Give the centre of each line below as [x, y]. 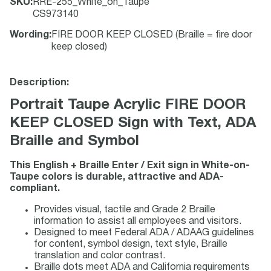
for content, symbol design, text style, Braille [131, 244]
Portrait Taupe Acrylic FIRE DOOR [128, 105]
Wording [29, 35]
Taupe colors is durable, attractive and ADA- [117, 177]
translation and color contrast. [100, 256]
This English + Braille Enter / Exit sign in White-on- [130, 166]
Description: [39, 83]
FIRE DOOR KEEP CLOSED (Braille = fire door [152, 35]
